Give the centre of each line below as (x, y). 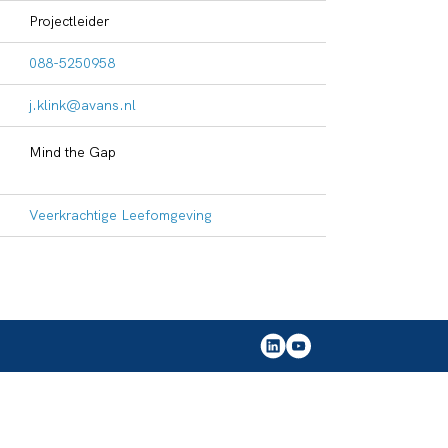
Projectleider (68, 21)
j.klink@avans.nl (82, 105)
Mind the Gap (72, 152)
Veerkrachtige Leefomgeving (120, 215)
